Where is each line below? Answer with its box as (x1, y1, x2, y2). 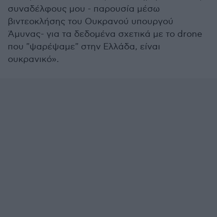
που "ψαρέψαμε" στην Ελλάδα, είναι (8, 42, 160, 52)
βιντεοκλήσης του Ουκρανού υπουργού (8, 16, 173, 27)
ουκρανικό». (8, 54, 59, 64)
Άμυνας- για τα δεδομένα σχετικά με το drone (8, 29, 202, 39)
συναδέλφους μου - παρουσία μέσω (8, 4, 160, 14)
